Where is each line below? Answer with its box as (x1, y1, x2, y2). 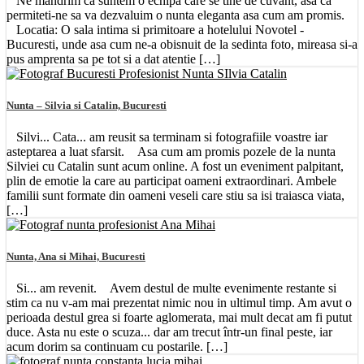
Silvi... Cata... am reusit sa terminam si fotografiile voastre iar (6, 130, 327, 145)
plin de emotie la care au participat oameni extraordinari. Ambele (6, 174, 336, 188)
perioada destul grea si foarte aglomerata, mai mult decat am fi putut (6, 310, 352, 325)
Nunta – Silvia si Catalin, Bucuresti (6, 98, 167, 111)
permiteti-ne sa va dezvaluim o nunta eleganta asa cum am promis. (6, 7, 344, 22)
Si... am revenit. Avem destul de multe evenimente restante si (6, 281, 336, 296)
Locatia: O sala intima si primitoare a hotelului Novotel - (6, 22, 304, 37)
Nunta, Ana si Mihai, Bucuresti (6, 250, 145, 263)
